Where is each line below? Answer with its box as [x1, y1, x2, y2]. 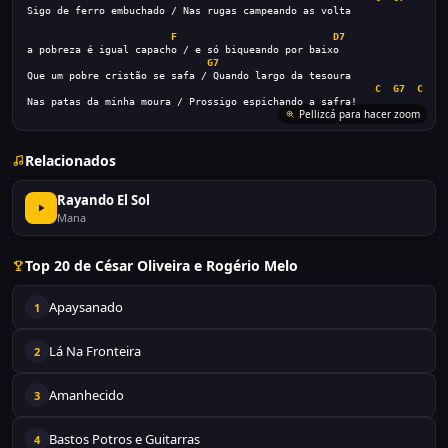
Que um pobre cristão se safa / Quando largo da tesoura [27, 70, 351, 81]
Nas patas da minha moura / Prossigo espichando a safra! [27, 96, 357, 107]
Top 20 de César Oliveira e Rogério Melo [25, 256, 298, 275]
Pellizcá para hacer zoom [299, 107, 420, 121]
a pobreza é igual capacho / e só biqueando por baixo [27, 44, 339, 55]
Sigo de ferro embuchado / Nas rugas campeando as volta [27, 5, 351, 16]
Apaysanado [49, 298, 123, 316]
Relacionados [25, 151, 116, 170]
